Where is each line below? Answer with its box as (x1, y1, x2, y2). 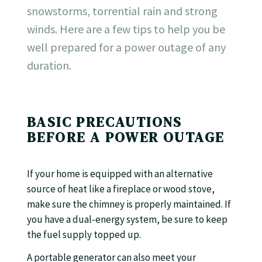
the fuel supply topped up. (27, 228, 141, 241)
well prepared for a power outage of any (27, 40, 226, 54)
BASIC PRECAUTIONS (27, 112, 182, 132)
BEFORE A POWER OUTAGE (27, 127, 225, 147)
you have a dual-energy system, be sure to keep (27, 213, 227, 226)
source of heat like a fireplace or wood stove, (27, 182, 215, 195)
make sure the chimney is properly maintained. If (27, 198, 231, 211)
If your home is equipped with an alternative (27, 167, 213, 180)
